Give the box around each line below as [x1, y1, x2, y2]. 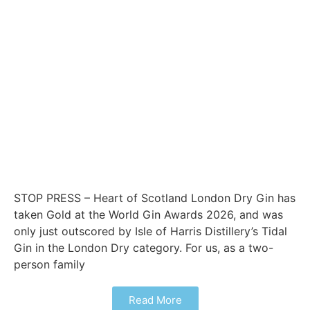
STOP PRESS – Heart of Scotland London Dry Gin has [14, 190, 296, 205]
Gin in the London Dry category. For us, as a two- [14, 240, 273, 255]
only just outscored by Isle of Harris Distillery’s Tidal [14, 224, 287, 238]
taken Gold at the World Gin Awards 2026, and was [14, 207, 283, 221]
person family [14, 257, 85, 271]
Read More [128, 293, 182, 307]
